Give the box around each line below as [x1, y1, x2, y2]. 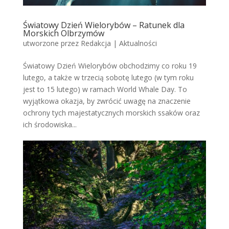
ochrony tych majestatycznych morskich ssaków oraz [22, 108, 200, 118]
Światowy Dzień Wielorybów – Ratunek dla [22, 19, 185, 31]
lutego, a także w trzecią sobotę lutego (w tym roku [22, 73, 194, 83]
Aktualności [119, 38, 157, 49]
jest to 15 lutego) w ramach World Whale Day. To [22, 84, 187, 95]
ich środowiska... [22, 120, 77, 130]
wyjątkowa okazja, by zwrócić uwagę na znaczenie [22, 96, 191, 106]
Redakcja [80, 38, 111, 49]
